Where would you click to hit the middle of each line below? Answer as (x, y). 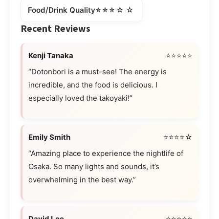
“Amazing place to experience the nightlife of (106, 153)
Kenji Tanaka (51, 56)
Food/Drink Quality (62, 10)
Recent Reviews (55, 28)
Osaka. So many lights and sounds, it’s (94, 167)
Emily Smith (49, 137)
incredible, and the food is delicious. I (93, 85)
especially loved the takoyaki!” (80, 98)
